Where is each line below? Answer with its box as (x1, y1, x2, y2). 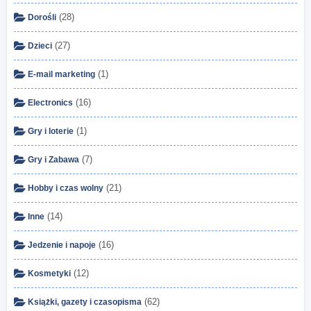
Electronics (28, 98, 73, 108)
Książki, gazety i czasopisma (28, 297, 142, 307)
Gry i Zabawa (28, 155, 79, 165)
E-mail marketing (28, 69, 95, 79)
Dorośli (28, 12, 56, 22)
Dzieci (28, 41, 52, 51)
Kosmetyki (28, 269, 71, 278)
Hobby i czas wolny (28, 183, 103, 193)
